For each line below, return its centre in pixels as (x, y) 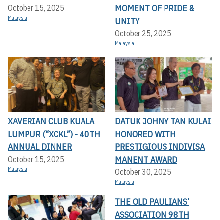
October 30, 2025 (143, 172)
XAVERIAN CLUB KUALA (51, 121)
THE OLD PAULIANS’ (152, 201)
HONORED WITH (145, 134)
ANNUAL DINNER (40, 146)
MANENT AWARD (146, 159)
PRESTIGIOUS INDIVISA (160, 146)
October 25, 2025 (143, 34)
